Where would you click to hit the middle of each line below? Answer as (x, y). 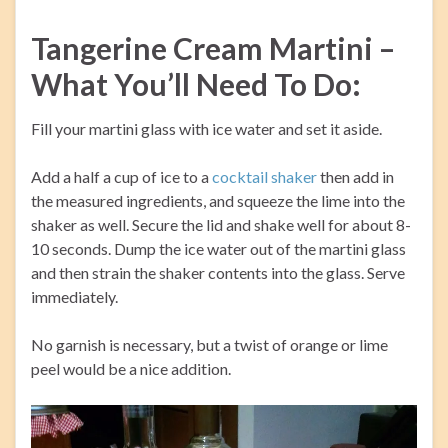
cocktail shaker (264, 177)
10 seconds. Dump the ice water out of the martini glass (218, 249)
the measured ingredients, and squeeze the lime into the (218, 201)
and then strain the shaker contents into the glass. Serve (218, 273)
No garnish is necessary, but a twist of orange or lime (209, 345)
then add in (355, 177)
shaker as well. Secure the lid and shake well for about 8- (221, 225)
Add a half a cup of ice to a (121, 177)
